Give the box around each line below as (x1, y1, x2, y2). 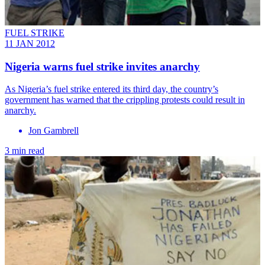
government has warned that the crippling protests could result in (5, 95, 245, 105)
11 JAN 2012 (5, 38, 55, 49)
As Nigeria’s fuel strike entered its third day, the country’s (5, 84, 218, 95)
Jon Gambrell (28, 125, 79, 136)
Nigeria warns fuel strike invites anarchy (5, 60, 200, 73)
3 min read (5, 146, 44, 156)
